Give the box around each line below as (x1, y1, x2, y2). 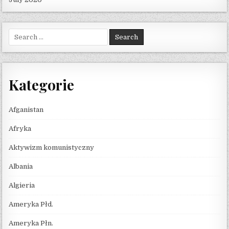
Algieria (9, 181, 35, 189)
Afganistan (9, 105, 44, 113)
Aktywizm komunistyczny (9, 143, 95, 151)
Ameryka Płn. (9, 219, 54, 227)
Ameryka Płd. (9, 200, 54, 208)
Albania (9, 162, 33, 170)
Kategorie (9, 75, 75, 94)
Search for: (8, 29, 45, 37)
